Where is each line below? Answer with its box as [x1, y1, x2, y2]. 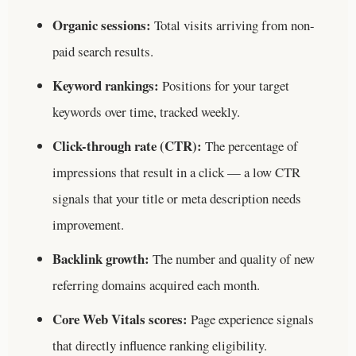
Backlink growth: [52, 248, 149, 269]
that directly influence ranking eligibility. [52, 335, 267, 354]
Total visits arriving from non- [151, 15, 315, 34]
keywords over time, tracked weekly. [52, 102, 240, 121]
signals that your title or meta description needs [52, 188, 301, 207]
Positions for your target [159, 75, 289, 95]
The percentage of [202, 136, 298, 155]
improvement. [52, 215, 124, 234]
